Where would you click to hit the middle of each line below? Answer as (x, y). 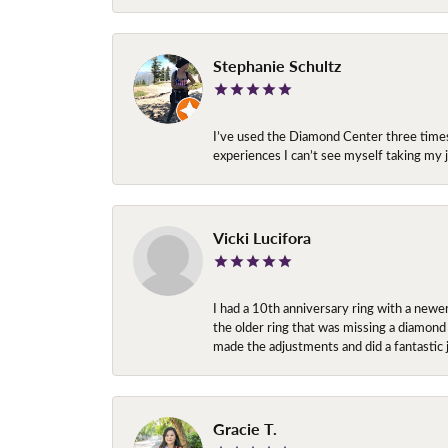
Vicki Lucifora (262, 237)
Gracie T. (245, 428)
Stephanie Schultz (277, 65)
